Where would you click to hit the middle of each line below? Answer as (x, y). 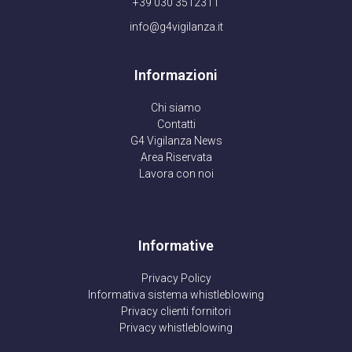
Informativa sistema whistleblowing (176, 294)
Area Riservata (176, 157)
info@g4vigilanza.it (176, 26)
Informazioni (176, 75)
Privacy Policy (176, 278)
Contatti (176, 124)
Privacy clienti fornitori (176, 311)
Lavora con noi (176, 173)
